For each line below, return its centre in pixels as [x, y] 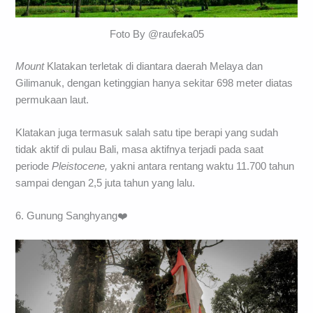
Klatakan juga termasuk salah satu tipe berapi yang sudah [147, 132]
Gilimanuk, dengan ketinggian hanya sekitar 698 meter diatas [154, 83]
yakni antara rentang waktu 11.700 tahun [201, 166]
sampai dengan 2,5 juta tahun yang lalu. [105, 183]
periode [34, 166]
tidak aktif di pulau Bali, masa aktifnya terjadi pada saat [140, 149]
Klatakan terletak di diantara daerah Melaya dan [154, 66]
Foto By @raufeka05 [156, 34]
